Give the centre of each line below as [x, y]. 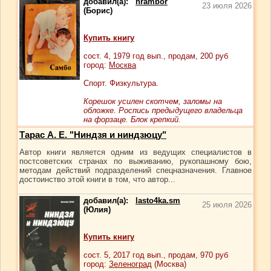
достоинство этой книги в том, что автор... [97, 179]
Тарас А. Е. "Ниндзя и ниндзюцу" [93, 135]
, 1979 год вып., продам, [154, 56]
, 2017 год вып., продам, [154, 255]
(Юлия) [97, 210]
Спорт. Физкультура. [121, 83]
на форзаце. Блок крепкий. [132, 119]
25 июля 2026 [227, 205]
